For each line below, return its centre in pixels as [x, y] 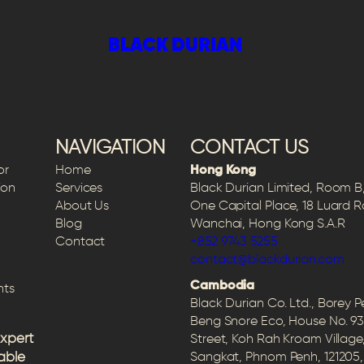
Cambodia [223, 286]
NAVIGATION [110, 148]
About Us [82, 207]
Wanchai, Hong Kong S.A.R [268, 225]
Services [79, 189]
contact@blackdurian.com [267, 260]
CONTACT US [249, 148]
